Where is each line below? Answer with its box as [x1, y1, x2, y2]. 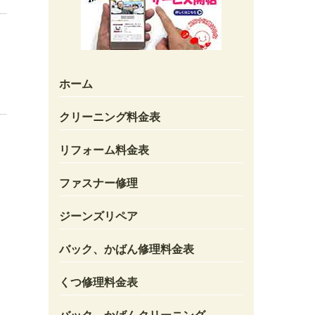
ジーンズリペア [58, 210, 138, 222]
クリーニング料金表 [58, 110, 160, 123]
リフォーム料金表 [58, 143, 149, 156]
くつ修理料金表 [58, 276, 138, 288]
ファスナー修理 [58, 176, 138, 189]
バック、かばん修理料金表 [58, 243, 194, 255]
